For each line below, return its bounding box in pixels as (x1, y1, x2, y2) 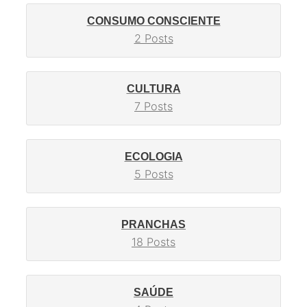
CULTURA (126, 82, 181, 95)
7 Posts (134, 99, 173, 114)
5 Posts (134, 167, 173, 182)
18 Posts (132, 235, 175, 249)
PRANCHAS (121, 218, 186, 231)
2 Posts (134, 32, 173, 46)
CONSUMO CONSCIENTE (86, 14, 221, 27)
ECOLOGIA (124, 150, 183, 163)
